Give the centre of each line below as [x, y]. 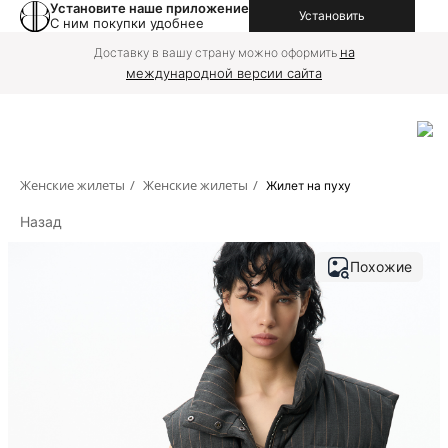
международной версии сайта [224, 73]
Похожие [381, 266]
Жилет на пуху [308, 185]
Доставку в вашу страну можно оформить [216, 52]
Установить [332, 15]
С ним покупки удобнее [127, 23]
